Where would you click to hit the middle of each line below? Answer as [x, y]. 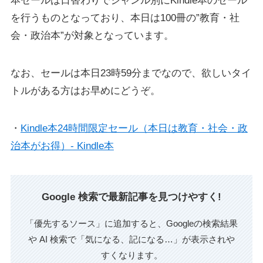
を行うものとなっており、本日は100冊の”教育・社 [125, 18]
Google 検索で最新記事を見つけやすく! [131, 197]
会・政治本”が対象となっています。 [92, 36]
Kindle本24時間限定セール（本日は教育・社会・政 [134, 129]
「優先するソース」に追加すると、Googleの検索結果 [131, 223]
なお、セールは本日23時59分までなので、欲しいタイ [131, 73]
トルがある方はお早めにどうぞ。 [85, 91]
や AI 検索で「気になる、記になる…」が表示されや [131, 239]
